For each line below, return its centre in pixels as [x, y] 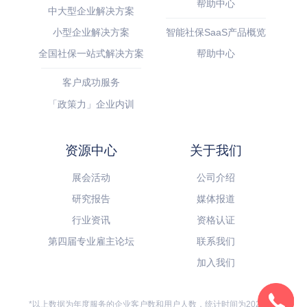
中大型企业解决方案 [91, 11]
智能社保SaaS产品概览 [216, 33]
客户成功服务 [91, 83]
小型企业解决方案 [91, 33]
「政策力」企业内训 [91, 104]
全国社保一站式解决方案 [91, 54]
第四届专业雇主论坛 [91, 242]
